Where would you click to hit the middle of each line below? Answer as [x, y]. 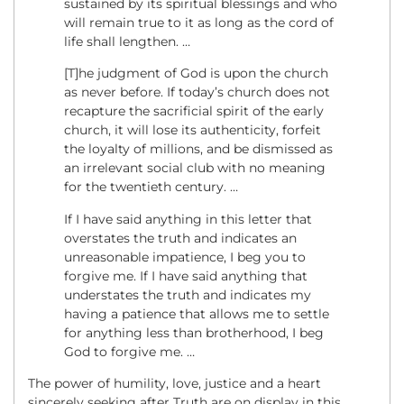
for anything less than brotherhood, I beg [194, 332]
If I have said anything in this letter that [188, 219]
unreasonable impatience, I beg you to [185, 257]
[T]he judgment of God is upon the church [196, 73]
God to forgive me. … [129, 351]
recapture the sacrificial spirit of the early [194, 111]
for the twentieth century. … [151, 187]
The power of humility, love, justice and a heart [174, 384]
